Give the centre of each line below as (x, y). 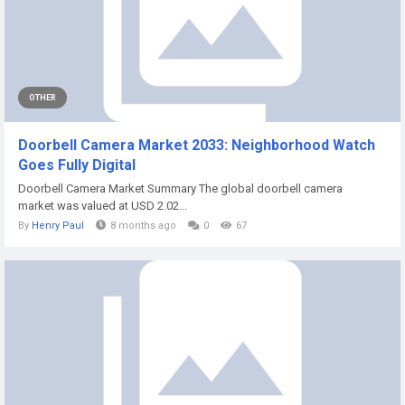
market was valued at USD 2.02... (103, 206)
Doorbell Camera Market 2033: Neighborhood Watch (197, 145)
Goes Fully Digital (77, 165)
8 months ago (143, 226)
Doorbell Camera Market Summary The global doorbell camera (180, 188)
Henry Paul (58, 226)
